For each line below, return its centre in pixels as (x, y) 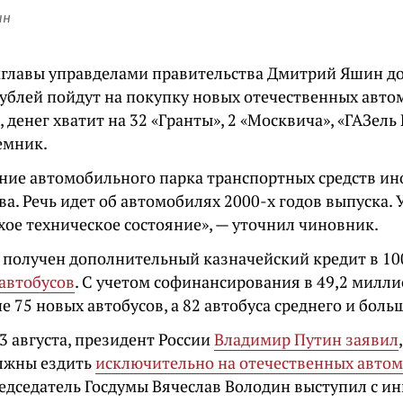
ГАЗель (371, 120)
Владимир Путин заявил (306, 339)
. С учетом (114, 282)
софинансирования (227, 282)
